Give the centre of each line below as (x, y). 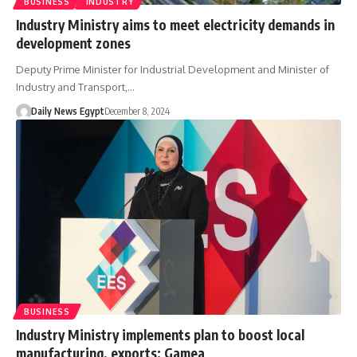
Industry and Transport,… (75, 87)
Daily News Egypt (67, 112)
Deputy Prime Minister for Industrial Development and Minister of (173, 70)
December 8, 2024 (137, 112)
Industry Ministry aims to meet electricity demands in (175, 25)
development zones (73, 43)
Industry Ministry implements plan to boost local (160, 335)
